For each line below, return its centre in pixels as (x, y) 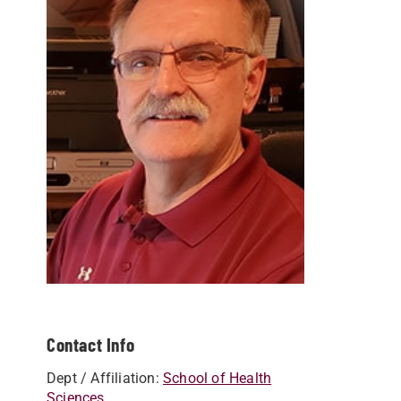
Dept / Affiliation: (105, 379)
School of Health (218, 379)
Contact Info (91, 345)
